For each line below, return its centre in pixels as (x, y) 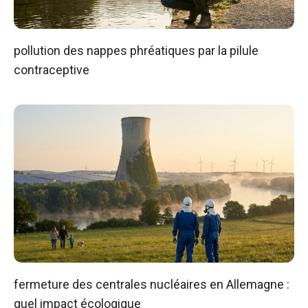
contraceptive (52, 70)
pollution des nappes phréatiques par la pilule (136, 51)
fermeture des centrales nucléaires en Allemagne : (152, 284)
